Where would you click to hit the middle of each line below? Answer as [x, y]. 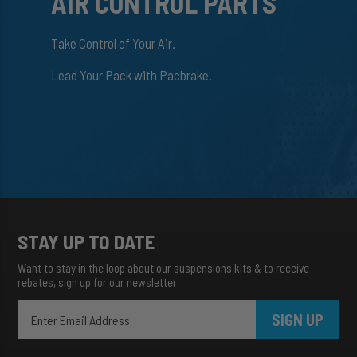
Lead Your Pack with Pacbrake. [131, 75]
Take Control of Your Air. [113, 43]
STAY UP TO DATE [86, 241]
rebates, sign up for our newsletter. [98, 282]
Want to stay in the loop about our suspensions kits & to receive [163, 268]
